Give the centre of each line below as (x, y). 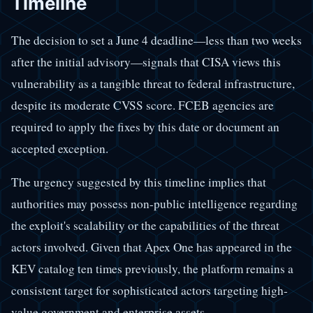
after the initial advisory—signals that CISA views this (146, 61)
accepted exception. (60, 148)
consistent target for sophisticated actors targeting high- (150, 291)
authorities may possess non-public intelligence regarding (154, 204)
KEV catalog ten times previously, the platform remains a (152, 269)
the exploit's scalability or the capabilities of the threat (145, 226)
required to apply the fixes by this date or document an (145, 126)
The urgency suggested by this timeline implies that (139, 182)
